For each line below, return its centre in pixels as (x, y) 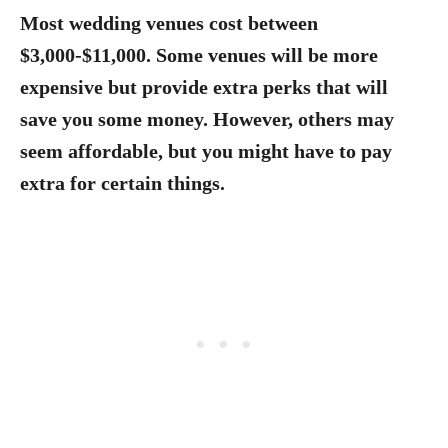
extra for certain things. (122, 183)
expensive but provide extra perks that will (204, 87)
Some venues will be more (267, 55)
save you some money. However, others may (207, 119)
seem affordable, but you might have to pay (206, 151)
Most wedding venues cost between (169, 23)
